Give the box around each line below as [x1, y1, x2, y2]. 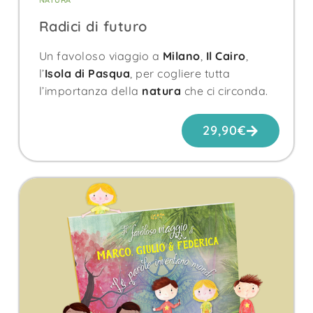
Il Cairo [205, 48, 246, 63]
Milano [162, 48, 201, 63]
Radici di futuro [38, 17, 147, 35]
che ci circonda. [181, 83, 268, 98]
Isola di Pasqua [44, 66, 130, 80]
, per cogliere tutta [130, 66, 230, 80]
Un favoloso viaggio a [38, 48, 163, 63]
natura [142, 83, 181, 98]
